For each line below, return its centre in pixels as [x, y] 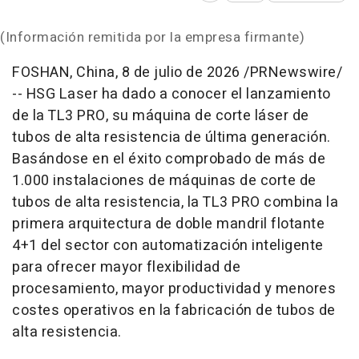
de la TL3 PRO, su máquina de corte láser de [161, 116]
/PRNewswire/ [291, 73]
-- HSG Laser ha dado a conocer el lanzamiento [171, 94]
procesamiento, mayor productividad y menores [174, 289]
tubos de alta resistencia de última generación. [171, 137]
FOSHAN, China [64, 73]
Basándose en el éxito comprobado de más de [169, 159]
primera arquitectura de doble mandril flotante [168, 224]
